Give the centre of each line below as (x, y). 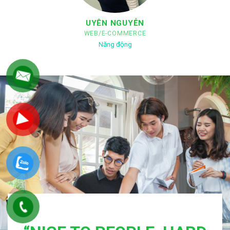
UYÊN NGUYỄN (115, 23)
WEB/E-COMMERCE (115, 34)
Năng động (115, 44)
